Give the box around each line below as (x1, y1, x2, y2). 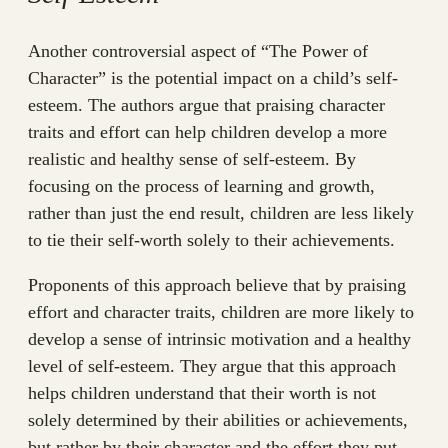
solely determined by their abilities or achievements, (28, 410, 408, 431)
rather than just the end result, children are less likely (28, 203, 414, 224)
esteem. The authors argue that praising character (28, 95, 385, 116)
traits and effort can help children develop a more (28, 122, 387, 143)
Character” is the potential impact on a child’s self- (28, 68, 398, 89)
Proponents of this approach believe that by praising (28, 275, 406, 296)
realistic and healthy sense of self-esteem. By (28, 149, 356, 170)
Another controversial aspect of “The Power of (28, 41, 368, 62)
